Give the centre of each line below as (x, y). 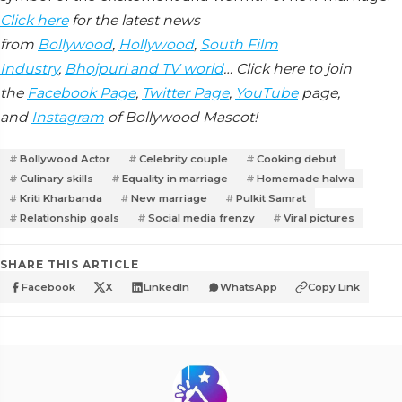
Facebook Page (81, 92)
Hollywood (156, 44)
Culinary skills (57, 178)
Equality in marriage (175, 178)
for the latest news (134, 20)
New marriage (169, 198)
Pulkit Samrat (271, 198)
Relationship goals (70, 218)
